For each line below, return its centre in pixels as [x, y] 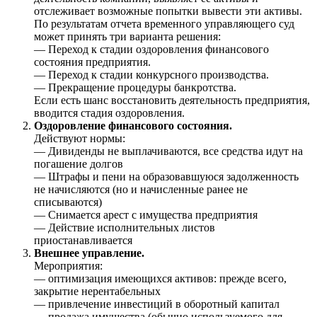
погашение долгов [79, 163]
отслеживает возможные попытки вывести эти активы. [168, 11]
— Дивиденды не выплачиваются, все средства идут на [168, 151]
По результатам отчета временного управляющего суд [164, 23]
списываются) [68, 202]
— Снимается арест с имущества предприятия [146, 214]
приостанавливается [83, 240]
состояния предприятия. [92, 62]
